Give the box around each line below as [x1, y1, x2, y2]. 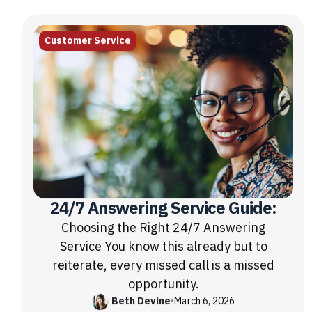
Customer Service [45, 33, 131, 48]
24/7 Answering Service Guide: [50, 195, 277, 221]
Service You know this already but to [59, 236, 267, 256]
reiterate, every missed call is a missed [52, 255, 275, 274]
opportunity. [127, 274, 199, 293]
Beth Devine [111, 294, 171, 309]
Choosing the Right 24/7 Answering [61, 217, 266, 237]
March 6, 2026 [174, 294, 235, 309]
